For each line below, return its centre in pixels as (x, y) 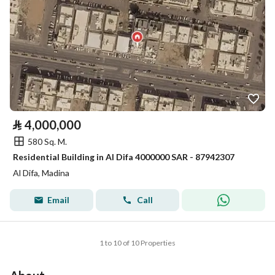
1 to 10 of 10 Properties (137, 243)
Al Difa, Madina (41, 173)
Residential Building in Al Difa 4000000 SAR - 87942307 (124, 157)
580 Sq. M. (47, 141)
